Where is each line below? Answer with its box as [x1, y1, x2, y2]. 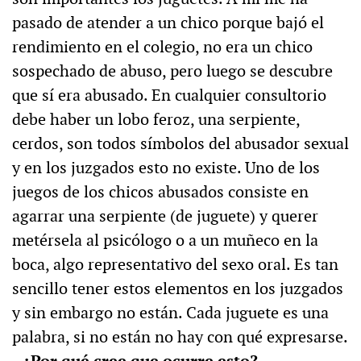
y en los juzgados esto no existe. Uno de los [12, 157, 320, 179]
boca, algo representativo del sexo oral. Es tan [12, 254, 338, 276]
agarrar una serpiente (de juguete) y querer [12, 205, 318, 227]
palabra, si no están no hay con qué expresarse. [12, 326, 348, 348]
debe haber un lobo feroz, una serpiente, [12, 109, 300, 131]
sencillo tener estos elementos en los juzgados [12, 278, 343, 300]
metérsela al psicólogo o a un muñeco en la [12, 230, 318, 251]
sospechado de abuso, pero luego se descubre [12, 60, 333, 82]
